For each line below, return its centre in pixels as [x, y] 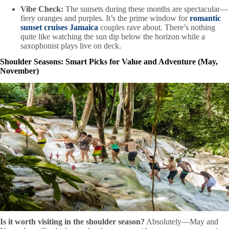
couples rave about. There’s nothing [157, 27]
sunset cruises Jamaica [59, 27]
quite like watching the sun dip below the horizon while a [113, 36]
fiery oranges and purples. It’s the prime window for [105, 18]
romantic [205, 18]
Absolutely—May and [181, 222]
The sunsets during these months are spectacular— [146, 9]
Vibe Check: [42, 9]
